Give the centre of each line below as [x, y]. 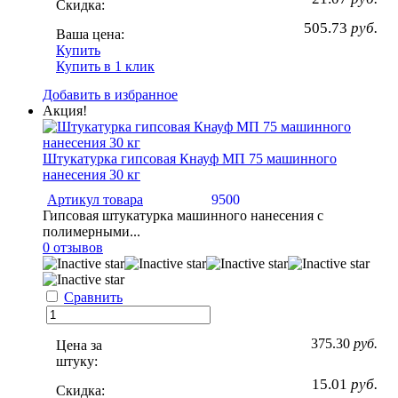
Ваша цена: [90, 34]
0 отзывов [73, 247]
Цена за [79, 345]
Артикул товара [95, 199]
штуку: [77, 361]
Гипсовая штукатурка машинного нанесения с [183, 215]
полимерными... [92, 231]
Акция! [65, 110]
